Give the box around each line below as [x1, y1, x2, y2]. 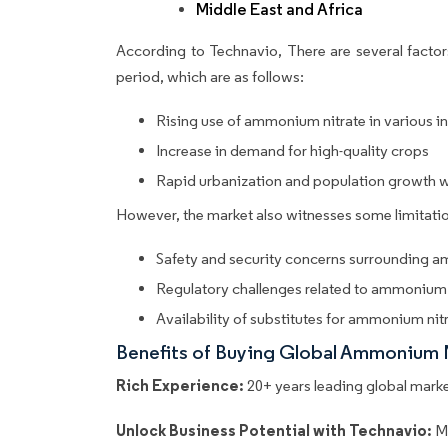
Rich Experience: [116, 375, 244, 396]
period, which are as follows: [116, 67, 307, 87]
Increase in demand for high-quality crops [156, 141, 429, 161]
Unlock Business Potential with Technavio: [116, 420, 436, 441]
